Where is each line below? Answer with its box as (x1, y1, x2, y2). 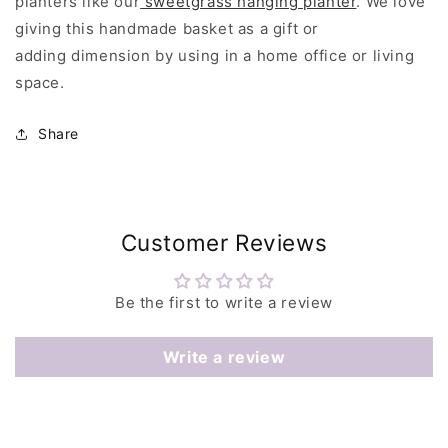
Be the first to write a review (115, 293, 333, 313)
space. (15, 73, 65, 93)
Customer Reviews (120, 229, 328, 257)
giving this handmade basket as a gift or (15, 19, 320, 39)
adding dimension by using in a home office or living (15, 46, 415, 66)
